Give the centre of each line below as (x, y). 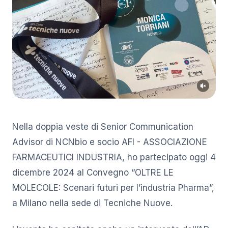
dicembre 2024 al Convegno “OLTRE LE (93, 172)
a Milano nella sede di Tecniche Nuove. (92, 203)
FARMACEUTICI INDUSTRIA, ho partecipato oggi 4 (114, 157)
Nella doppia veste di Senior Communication (103, 126)
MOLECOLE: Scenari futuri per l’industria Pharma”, (113, 188)
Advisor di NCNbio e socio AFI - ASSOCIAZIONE (110, 142)
